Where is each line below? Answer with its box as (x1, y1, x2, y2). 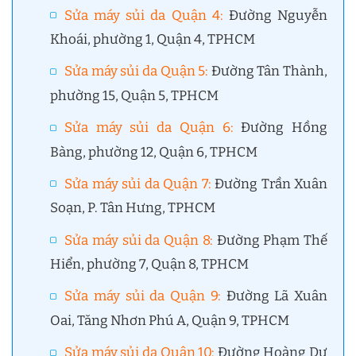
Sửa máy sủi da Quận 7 (64, 175, 208, 192)
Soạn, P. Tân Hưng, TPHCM (50, 199, 216, 217)
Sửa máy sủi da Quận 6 (64, 119, 230, 137)
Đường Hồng (233, 119, 328, 137)
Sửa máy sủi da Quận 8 (64, 231, 210, 249)
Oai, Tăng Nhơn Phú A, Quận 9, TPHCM (50, 311, 290, 329)
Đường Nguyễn (222, 6, 328, 24)
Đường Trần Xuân (211, 175, 328, 192)
